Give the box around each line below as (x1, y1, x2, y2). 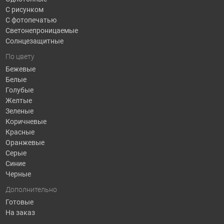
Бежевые (5, 64, 35, 73)
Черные (5, 169, 31, 178)
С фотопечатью (5, 15, 56, 24)
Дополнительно (5, 185, 57, 194)
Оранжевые (5, 138, 44, 146)
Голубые (5, 85, 33, 94)
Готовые (5, 197, 33, 206)
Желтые (5, 96, 32, 104)
